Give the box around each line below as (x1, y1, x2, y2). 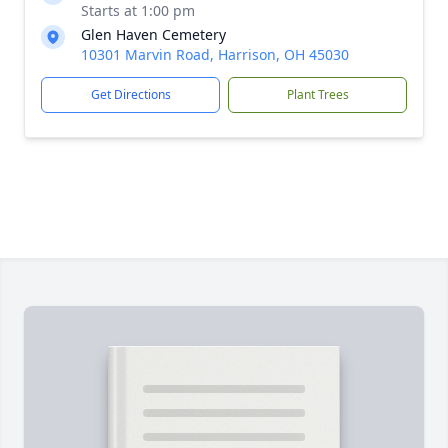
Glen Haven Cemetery (81, 25, 226, 44)
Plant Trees (286, 86, 349, 103)
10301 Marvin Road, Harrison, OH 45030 (81, 45, 349, 64)
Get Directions (90, 86, 171, 103)
